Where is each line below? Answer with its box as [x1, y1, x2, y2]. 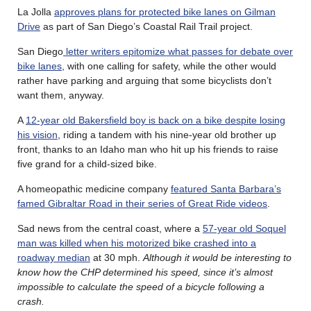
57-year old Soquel [203, 223, 286, 235]
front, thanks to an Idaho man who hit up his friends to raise [17, 144, 278, 155]
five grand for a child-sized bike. [17, 158, 157, 170]
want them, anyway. [17, 90, 104, 101]
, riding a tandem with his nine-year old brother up [58, 129, 276, 141]
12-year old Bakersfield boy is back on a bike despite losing [26, 115, 285, 126]
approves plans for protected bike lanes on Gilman [54, 6, 276, 18]
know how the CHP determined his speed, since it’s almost [17, 267, 273, 278]
